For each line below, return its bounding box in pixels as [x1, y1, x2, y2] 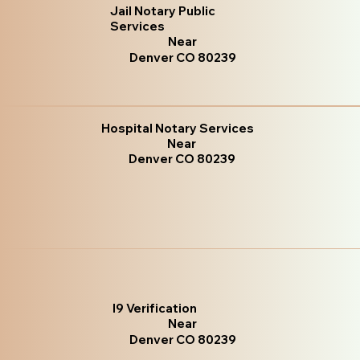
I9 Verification [112, 300, 198, 316]
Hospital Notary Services [101, 121, 255, 137]
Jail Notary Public [110, 2, 216, 18]
